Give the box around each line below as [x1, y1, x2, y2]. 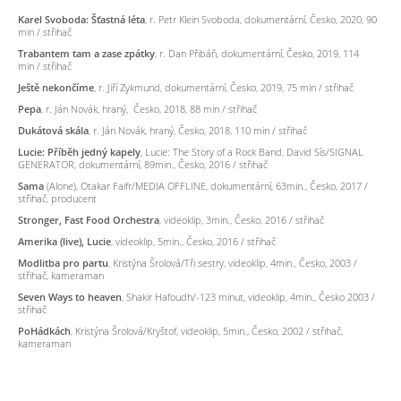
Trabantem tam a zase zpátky [18, 47, 155, 60]
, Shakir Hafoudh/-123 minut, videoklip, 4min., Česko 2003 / [122, 291, 375, 303]
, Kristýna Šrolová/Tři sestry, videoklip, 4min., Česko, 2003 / [108, 257, 357, 269]
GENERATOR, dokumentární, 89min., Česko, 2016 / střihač [18, 158, 268, 171]
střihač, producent [18, 192, 97, 205]
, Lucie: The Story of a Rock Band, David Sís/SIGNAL [141, 146, 363, 158]
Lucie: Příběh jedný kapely [18, 146, 141, 158]
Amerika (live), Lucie [18, 235, 111, 248]
